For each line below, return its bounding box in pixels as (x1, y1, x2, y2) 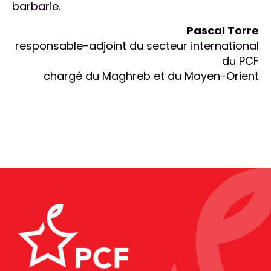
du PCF (222, 53, 259, 69)
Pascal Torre (186, 23, 259, 39)
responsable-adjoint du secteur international (15, 38, 259, 54)
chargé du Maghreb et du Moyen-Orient (44, 68, 259, 84)
